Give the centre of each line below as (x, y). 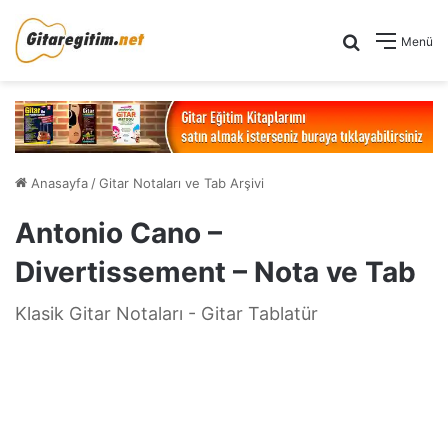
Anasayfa (57, 182)
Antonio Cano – (118, 232)
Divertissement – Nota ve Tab (215, 271)
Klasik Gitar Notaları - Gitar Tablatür (166, 313)
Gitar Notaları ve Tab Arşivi (181, 182)
